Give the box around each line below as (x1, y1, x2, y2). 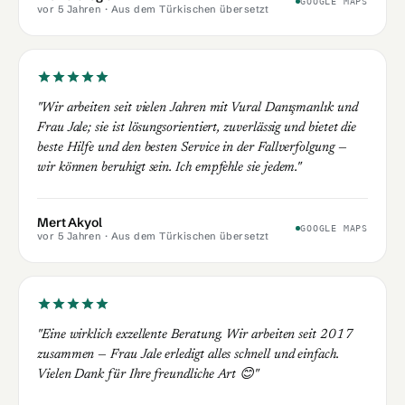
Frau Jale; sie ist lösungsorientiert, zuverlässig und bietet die (37, 120, 357, 135)
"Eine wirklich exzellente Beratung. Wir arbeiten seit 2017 (37, 327, 353, 342)
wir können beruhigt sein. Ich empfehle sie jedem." (37, 160, 302, 174)
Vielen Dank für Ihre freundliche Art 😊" (37, 367, 259, 381)
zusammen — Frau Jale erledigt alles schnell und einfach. (37, 347, 339, 362)
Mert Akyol (37, 213, 102, 231)
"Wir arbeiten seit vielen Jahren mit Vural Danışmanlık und (37, 100, 358, 115)
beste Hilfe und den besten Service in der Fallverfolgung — (37, 140, 347, 155)
